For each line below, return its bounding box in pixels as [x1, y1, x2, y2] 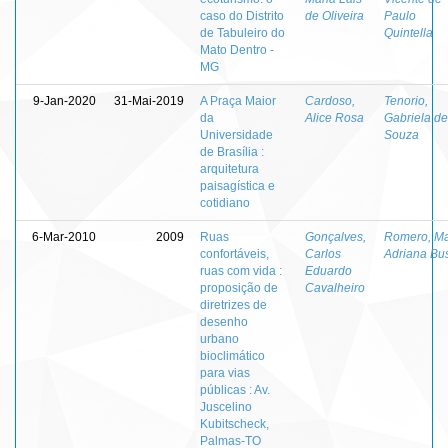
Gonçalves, [305, 229, 366, 244]
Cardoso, [305, 93, 355, 108]
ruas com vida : [200, 263, 282, 278]
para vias [200, 365, 250, 380]
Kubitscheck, [200, 416, 269, 431]
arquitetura [200, 161, 259, 176]
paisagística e [200, 178, 275, 193]
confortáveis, [200, 246, 269, 261]
